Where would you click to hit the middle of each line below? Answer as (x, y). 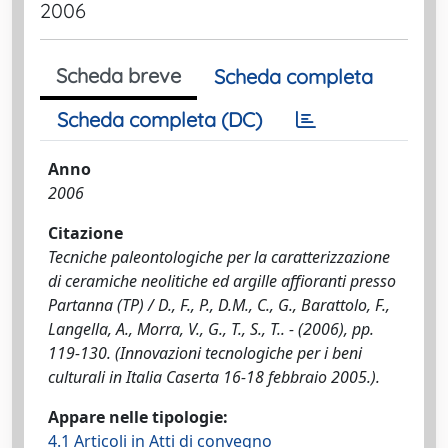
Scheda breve (118, 75)
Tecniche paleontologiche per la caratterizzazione (219, 257)
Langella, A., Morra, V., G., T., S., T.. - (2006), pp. (211, 329)
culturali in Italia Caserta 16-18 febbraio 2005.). (214, 377)
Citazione (85, 233)
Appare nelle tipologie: (138, 417)
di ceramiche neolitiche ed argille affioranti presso (222, 281)
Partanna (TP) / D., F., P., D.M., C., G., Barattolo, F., (219, 305)
